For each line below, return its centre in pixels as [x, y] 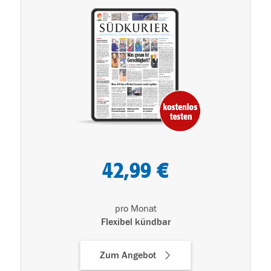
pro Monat [135, 208]
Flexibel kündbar [135, 222]
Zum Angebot [128, 255]
